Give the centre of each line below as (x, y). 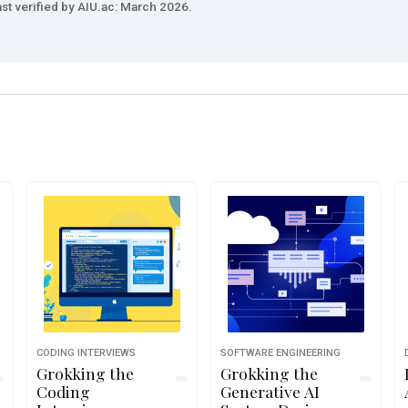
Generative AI (270, 391)
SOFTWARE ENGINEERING (281, 353)
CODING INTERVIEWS (86, 353)
